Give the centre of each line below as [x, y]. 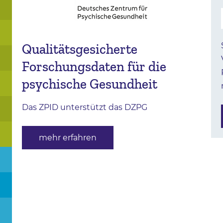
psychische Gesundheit [90, 84]
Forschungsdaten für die [94, 66]
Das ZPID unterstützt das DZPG [85, 108]
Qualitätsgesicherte [80, 49]
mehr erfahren [68, 138]
